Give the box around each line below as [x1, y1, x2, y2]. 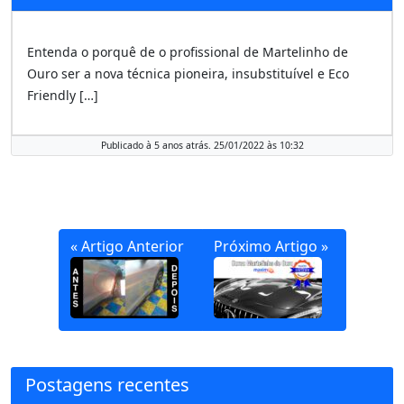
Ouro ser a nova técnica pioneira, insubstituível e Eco [27, 65, 349, 83]
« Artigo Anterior [69, 235, 184, 256]
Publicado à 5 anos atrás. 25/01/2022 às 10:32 [100, 139, 304, 152]
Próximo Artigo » [213, 235, 328, 256]
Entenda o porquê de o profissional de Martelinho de [27, 43, 348, 61]
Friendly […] [27, 87, 98, 105]
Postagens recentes [25, 372, 189, 398]
